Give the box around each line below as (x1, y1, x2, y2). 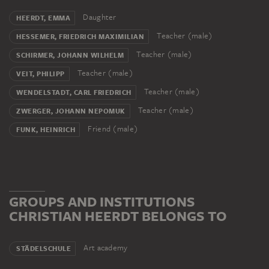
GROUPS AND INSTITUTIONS (9, 192, 195, 211)
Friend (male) (86, 124, 139, 134)
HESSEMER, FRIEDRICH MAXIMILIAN (16, 32, 144, 42)
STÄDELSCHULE (16, 244, 71, 254)
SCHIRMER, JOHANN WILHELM (16, 50, 124, 61)
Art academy (82, 243, 128, 253)
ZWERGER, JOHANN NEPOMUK (16, 106, 125, 116)
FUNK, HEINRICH (16, 125, 75, 135)
